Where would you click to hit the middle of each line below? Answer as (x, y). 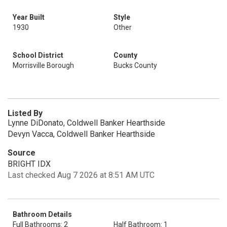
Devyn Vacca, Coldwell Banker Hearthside (81, 134)
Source (22, 153)
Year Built (29, 17)
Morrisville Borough (43, 65)
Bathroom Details (42, 214)
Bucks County (135, 65)
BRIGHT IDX (29, 164)
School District (38, 55)
